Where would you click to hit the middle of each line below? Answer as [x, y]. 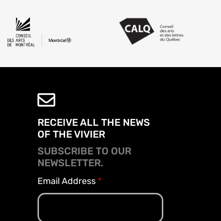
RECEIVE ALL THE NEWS [94, 122]
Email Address [67, 181]
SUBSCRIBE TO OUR [84, 151]
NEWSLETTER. [70, 163]
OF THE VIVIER [71, 134]
